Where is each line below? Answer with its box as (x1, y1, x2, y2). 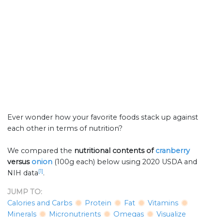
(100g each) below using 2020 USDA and (54, 157, 197, 167)
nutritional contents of (74, 146, 155, 155)
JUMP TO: (7, 187, 42, 197)
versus (7, 157, 31, 167)
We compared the (7, 146, 74, 155)
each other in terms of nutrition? (7, 124, 123, 133)
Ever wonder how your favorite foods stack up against (7, 113, 198, 122)
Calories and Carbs (7, 199, 72, 208)
